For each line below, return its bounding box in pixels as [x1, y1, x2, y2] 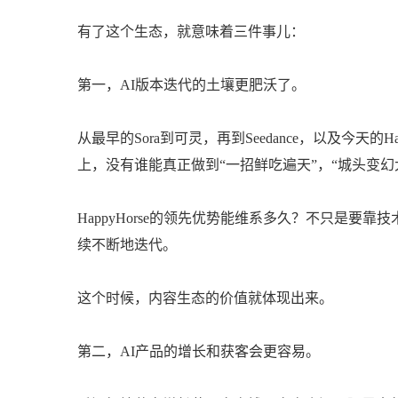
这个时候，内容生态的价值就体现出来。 [77, 291, 333, 306]
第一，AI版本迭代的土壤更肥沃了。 [77, 77, 306, 92]
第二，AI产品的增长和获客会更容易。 [77, 344, 320, 359]
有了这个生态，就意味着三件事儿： [77, 24, 305, 39]
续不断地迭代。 [77, 237, 177, 252]
